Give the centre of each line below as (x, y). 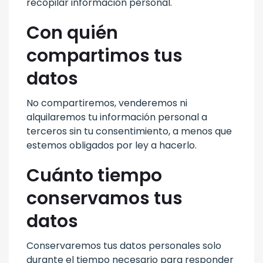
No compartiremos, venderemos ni (107, 103)
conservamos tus (104, 198)
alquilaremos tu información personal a (117, 117)
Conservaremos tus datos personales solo (124, 245)
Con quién (72, 33)
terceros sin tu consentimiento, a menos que (129, 131)
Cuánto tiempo (94, 175)
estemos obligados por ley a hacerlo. (112, 145)
